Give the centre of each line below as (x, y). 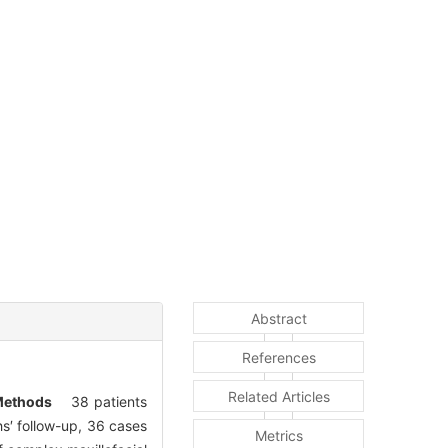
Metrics (278, 436)
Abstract (278, 319)
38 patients (99, 402)
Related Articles (278, 397)
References (278, 358)
